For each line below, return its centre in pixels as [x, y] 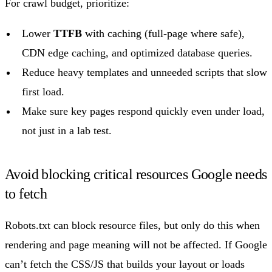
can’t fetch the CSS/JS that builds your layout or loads [125, 264]
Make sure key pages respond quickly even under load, [143, 111]
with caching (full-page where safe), [163, 33]
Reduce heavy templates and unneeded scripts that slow [144, 72]
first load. [43, 91]
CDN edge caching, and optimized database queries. [137, 53]
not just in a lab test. [67, 130]
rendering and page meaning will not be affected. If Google [136, 244]
